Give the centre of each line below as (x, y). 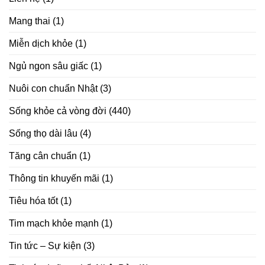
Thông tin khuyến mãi (54, 178)
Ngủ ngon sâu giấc (49, 66)
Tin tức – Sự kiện (45, 245)
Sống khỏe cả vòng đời (58, 111)
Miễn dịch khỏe (41, 43)
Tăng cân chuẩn (43, 156)
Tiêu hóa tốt (33, 201)
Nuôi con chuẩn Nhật (53, 88)
